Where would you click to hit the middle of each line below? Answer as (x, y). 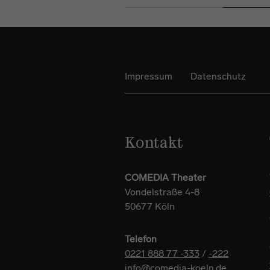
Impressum (149, 76)
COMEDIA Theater (165, 177)
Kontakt (154, 144)
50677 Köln (150, 206)
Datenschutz (218, 76)
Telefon (141, 239)
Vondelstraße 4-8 (162, 192)
